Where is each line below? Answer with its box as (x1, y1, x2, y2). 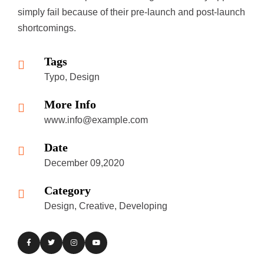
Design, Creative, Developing (44, 201, 167, 211)
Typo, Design (44, 72, 100, 82)
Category (44, 184, 91, 197)
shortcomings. (18, 23, 76, 33)
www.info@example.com (44, 115, 148, 125)
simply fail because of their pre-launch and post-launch (18, 7, 245, 17)
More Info (44, 98, 96, 111)
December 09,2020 (44, 158, 124, 168)
